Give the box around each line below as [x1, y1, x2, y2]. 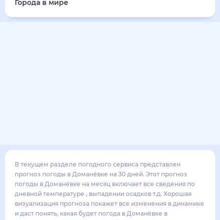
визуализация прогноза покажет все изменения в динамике [15, 200, 204, 207]
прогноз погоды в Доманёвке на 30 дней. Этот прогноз [15, 170, 187, 178]
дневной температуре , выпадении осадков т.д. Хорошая [15, 190, 192, 197]
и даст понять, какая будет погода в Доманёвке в [15, 210, 167, 217]
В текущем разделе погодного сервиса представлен [15, 161, 181, 168]
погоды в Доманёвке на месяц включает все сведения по [15, 180, 195, 188]
